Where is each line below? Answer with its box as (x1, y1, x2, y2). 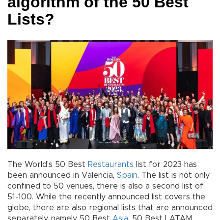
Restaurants (88, 160, 134, 168)
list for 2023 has (134, 160, 197, 168)
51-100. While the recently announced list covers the (7, 192, 205, 201)
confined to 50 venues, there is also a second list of (7, 182, 203, 190)
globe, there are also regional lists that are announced (7, 203, 213, 212)
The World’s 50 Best (7, 160, 88, 168)
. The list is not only (137, 171, 210, 179)
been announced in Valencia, (7, 171, 117, 179)
